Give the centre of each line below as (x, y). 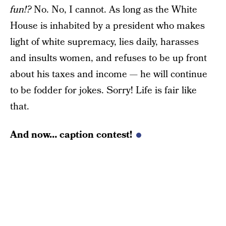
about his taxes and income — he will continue (109, 74)
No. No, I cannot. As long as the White (114, 10)
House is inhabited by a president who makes (107, 26)
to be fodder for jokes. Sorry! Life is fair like (103, 91)
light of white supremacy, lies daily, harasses (104, 42)
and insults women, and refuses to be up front (108, 58)
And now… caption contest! (71, 135)
